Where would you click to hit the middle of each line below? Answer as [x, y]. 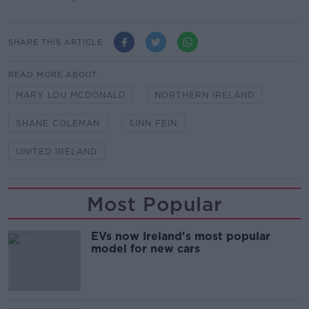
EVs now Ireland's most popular [181, 237]
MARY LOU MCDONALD [71, 95]
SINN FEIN [153, 123]
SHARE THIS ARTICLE [56, 42]
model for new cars [146, 249]
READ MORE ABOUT [53, 75]
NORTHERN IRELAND [205, 95]
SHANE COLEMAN [58, 123]
